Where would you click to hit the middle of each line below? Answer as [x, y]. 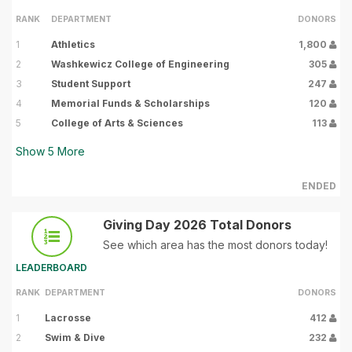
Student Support [91, 84]
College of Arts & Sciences [117, 123]
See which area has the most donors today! [215, 245]
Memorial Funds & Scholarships [130, 104]
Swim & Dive [75, 338]
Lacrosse [68, 318]
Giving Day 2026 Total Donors [197, 225]
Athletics [73, 45]
